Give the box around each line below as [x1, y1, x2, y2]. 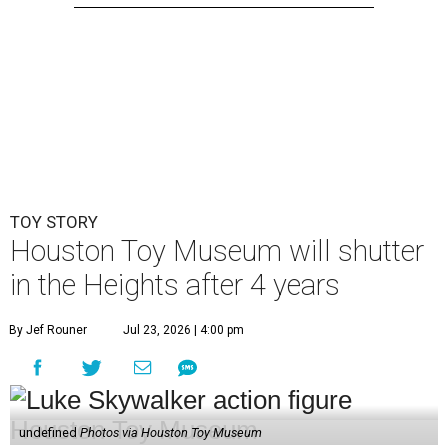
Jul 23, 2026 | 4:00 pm [123, 323, 244, 338]
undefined [18, 425, 80, 441]
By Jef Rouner [9, 323, 87, 338]
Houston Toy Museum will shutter [10, 234, 424, 269]
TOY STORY [10, 212, 98, 233]
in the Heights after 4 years [10, 268, 340, 303]
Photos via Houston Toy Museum [79, 425, 262, 441]
